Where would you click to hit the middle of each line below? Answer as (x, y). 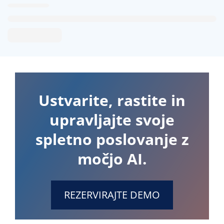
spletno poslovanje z (112, 139)
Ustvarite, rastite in (112, 100)
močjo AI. (112, 158)
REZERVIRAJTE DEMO (112, 194)
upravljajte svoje (112, 119)
